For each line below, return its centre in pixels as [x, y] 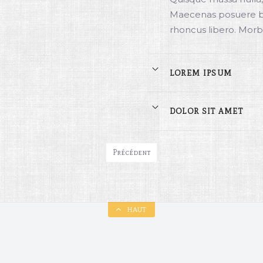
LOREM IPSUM [201, 73]
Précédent [131, 152]
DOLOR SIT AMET [206, 112]
